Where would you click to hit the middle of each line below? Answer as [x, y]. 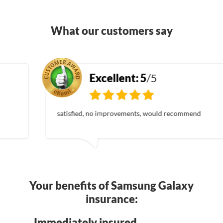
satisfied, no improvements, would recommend [92, 113]
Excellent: [77, 78]
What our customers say [111, 30]
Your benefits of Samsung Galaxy [111, 185]
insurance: [111, 199]
